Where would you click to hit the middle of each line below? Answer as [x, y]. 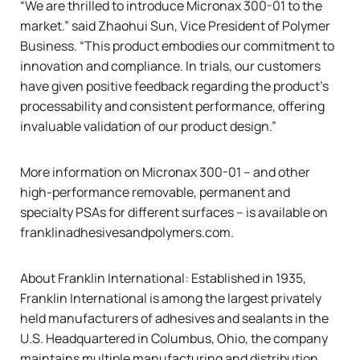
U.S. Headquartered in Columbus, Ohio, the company [174, 338]
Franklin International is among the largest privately [171, 298]
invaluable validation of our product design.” [148, 126]
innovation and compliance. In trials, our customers [170, 65]
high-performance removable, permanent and [155, 192]
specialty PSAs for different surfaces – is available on [174, 212]
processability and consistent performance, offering [172, 106]
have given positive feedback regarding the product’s [174, 86]
